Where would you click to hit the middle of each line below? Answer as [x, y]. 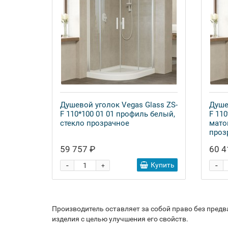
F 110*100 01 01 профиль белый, [118, 114]
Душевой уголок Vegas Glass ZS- [119, 105]
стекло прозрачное [95, 123]
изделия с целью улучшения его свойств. [120, 219]
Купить [163, 165]
